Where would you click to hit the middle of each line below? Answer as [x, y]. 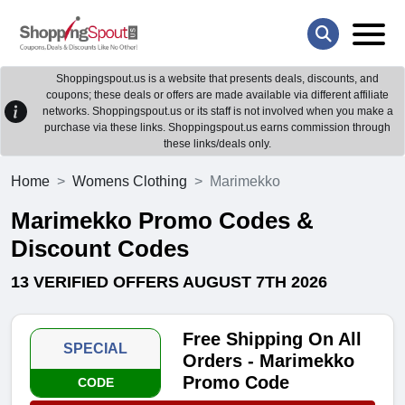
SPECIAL [96, 349]
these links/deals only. [217, 144]
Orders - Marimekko [269, 361]
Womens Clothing [130, 182]
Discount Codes [100, 249]
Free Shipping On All [273, 339]
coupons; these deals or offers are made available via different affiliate [217, 95]
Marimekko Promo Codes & [162, 221]
